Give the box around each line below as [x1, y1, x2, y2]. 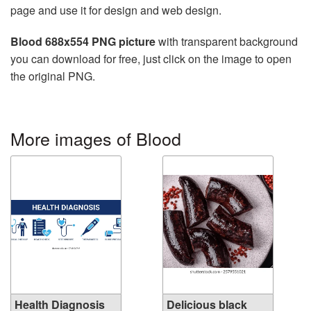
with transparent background [155, 33, 298, 49]
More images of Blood [10, 125, 181, 151]
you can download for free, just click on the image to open [10, 50, 292, 67]
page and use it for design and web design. [10, 1, 221, 18]
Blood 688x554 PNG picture [10, 33, 155, 49]
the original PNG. [10, 67, 95, 84]
